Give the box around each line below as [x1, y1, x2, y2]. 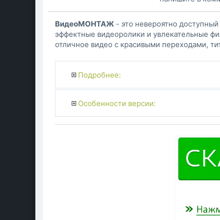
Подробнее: [78, 70, 121, 80]
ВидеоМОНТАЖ [55, 19, 114, 29]
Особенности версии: [78, 98, 156, 108]
